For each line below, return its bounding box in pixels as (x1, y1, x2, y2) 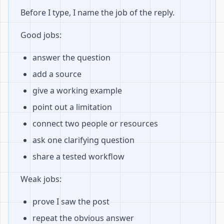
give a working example (32, 85, 122, 96)
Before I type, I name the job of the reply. (20, 7, 174, 18)
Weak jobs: (20, 173, 61, 184)
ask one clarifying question (32, 134, 134, 145)
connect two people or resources (32, 118, 158, 129)
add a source (32, 68, 81, 79)
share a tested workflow (32, 151, 124, 162)
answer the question (32, 52, 110, 63)
